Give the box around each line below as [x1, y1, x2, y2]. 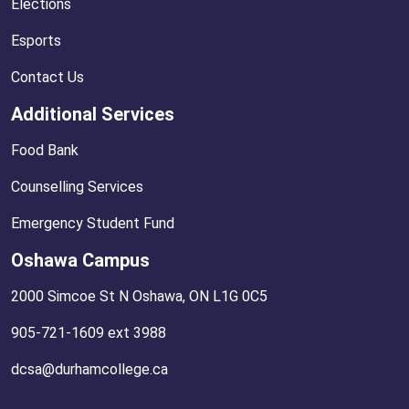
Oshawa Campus [11, 249, 150, 272]
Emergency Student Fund [11, 215, 174, 233]
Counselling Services [11, 178, 143, 196]
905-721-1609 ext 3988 [11, 324, 166, 342]
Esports [11, 32, 61, 50]
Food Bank [11, 142, 79, 160]
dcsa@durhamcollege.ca [11, 361, 168, 379]
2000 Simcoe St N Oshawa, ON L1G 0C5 [11, 288, 267, 306]
